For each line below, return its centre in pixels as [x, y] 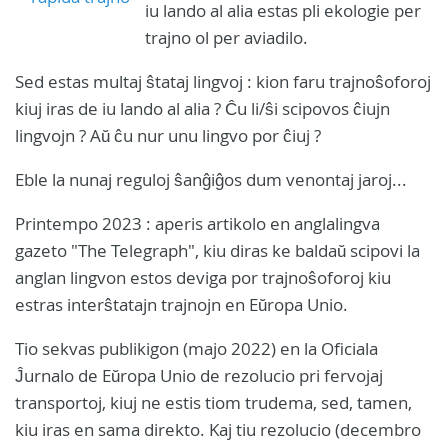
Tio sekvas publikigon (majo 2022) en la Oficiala [196, 348]
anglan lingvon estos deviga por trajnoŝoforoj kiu [203, 277]
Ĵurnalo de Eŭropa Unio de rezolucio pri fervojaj [199, 375]
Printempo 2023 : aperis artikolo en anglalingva [197, 223]
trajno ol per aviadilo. [226, 37]
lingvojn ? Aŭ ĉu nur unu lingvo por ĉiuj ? [170, 135]
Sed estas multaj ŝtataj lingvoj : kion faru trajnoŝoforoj [223, 81]
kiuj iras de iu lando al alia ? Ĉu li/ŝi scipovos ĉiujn [202, 108]
